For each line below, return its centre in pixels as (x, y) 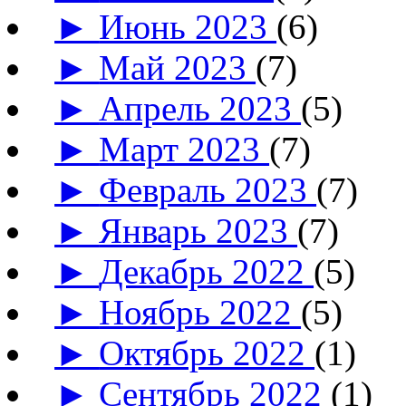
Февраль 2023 (208, 190)
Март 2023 (184, 150)
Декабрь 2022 (207, 272)
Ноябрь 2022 (200, 313)
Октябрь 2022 (207, 353)
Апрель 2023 (200, 109)
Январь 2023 (198, 231)
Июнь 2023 (188, 27)
